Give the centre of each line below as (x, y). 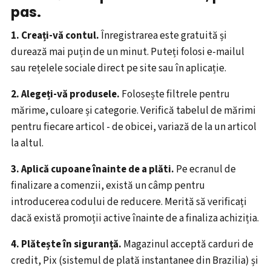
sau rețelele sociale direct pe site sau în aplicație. (119, 69)
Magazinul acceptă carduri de (188, 245)
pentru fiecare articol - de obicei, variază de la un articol (134, 127)
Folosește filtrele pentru (175, 95)
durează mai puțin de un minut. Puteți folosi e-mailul (128, 52)
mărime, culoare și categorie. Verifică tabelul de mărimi (133, 111)
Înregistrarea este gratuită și (163, 36)
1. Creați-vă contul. (55, 36)
